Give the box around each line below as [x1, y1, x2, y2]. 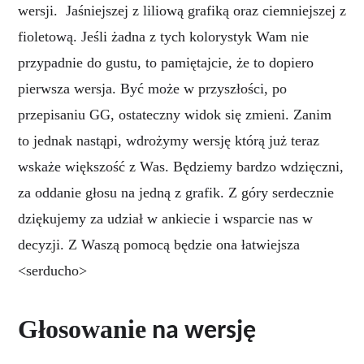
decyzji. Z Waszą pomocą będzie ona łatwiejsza [18, 236, 300, 253]
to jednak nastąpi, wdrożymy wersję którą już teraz [18, 132, 319, 149]
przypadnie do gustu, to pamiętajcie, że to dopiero [18, 54, 314, 71]
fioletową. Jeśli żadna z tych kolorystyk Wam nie [18, 28, 309, 45]
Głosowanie [18, 314, 146, 344]
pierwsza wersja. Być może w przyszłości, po [18, 80, 287, 97]
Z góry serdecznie [228, 184, 334, 201]
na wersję [146, 318, 256, 344]
